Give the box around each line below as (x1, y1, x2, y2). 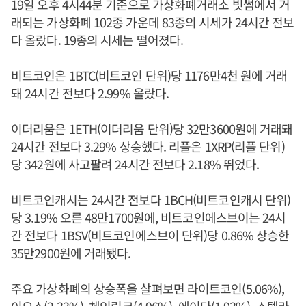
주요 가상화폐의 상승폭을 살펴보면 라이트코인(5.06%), (11, 279, 285, 298)
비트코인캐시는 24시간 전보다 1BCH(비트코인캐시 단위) (11, 191, 291, 209)
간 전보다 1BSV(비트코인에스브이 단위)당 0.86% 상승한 (11, 226, 290, 245)
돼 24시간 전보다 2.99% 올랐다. (11, 84, 169, 102)
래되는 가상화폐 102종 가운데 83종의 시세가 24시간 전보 (11, 13, 294, 31)
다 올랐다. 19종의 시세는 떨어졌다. (11, 31, 184, 49)
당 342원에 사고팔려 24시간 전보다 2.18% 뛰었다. (11, 155, 260, 173)
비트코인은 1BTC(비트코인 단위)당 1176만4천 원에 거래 (11, 66, 288, 85)
